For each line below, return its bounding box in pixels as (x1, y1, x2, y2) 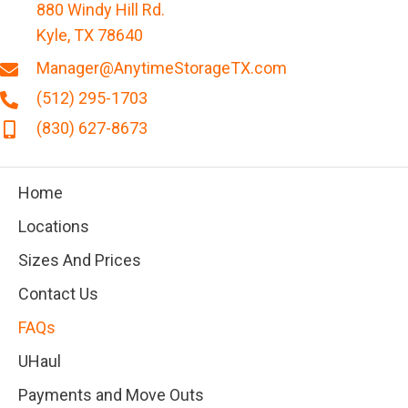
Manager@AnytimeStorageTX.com (36, 58, 287, 78)
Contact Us (18, 284, 98, 304)
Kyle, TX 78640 (36, 25, 143, 46)
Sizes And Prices (18, 250, 141, 270)
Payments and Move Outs (18, 385, 204, 405)
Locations (18, 217, 89, 237)
